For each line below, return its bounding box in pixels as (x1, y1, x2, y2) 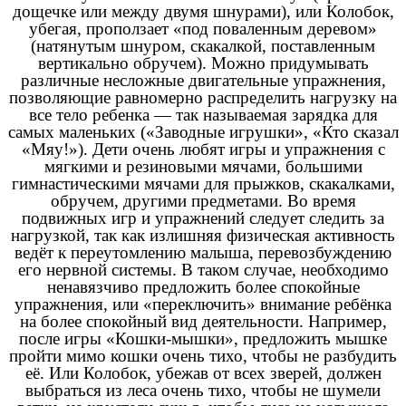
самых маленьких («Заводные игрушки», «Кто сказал (7, 121, 399, 141)
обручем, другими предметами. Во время (50, 190, 356, 210)
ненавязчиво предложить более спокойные (46, 276, 360, 296)
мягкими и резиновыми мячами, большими (43, 156, 362, 176)
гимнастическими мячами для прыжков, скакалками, (11, 173, 395, 193)
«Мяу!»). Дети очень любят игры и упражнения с (21, 139, 385, 159)
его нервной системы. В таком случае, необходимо (17, 259, 389, 279)
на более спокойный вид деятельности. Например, (19, 311, 387, 331)
